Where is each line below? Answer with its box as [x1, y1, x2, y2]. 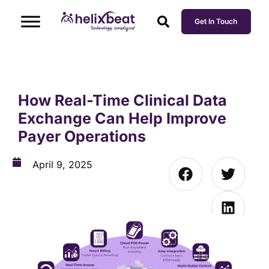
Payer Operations [18, 127, 150, 145]
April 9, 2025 [32, 158, 92, 171]
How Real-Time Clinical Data [18, 91, 227, 109]
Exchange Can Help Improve [18, 109, 226, 127]
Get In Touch [195, 17, 238, 26]
